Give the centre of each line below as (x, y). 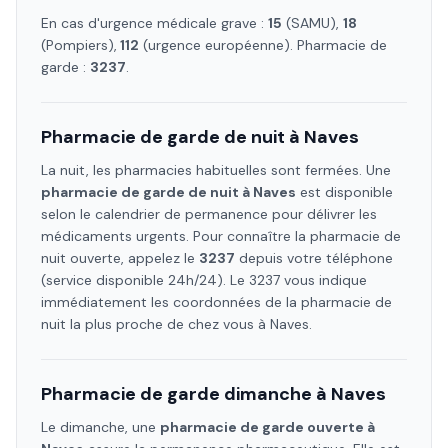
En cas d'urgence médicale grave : (154, 23)
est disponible (344, 192)
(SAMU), (312, 23)
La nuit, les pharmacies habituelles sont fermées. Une (216, 170)
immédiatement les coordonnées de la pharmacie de (216, 302)
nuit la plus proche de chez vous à (155, 324)
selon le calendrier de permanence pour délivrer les (209, 214)
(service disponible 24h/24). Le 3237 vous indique (204, 280)
